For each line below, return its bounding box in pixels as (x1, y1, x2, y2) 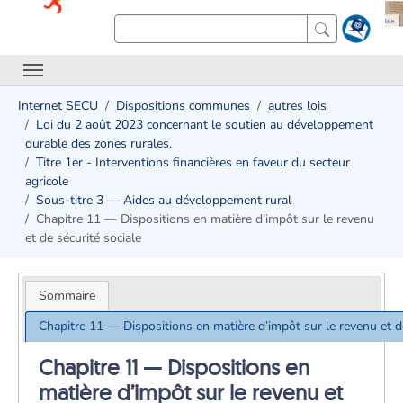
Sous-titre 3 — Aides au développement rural (36, 192, 291, 209)
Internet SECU (18, 97, 98, 114)
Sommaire (38, 286, 95, 304)
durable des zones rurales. (25, 135, 172, 152)
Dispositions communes (116, 97, 250, 114)
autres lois (268, 97, 327, 114)
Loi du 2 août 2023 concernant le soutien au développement (36, 116, 373, 133)
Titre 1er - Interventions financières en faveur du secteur (36, 154, 350, 171)
